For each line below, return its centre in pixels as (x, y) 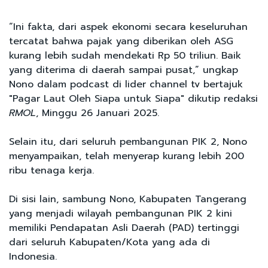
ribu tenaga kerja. (53, 170)
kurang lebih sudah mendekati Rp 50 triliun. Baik (125, 55)
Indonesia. (35, 256)
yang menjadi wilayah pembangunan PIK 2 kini (121, 213)
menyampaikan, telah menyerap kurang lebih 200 (127, 156)
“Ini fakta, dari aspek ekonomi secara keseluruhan (128, 27)
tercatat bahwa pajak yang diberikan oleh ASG (121, 41)
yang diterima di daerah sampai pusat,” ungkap (124, 70)
